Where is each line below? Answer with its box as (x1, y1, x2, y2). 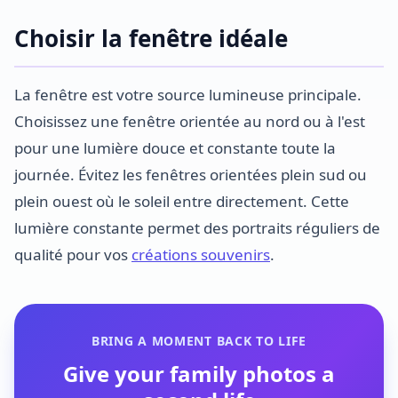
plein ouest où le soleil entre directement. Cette (14, 191, 349, 211)
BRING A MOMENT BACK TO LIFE (92, 332, 306, 349)
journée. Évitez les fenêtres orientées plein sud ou (14, 164, 367, 185)
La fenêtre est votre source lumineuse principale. (14, 84, 362, 105)
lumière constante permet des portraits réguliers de (14, 218, 380, 238)
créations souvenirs (131, 244, 270, 265)
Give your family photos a (63, 359, 335, 388)
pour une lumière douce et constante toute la (14, 138, 336, 158)
